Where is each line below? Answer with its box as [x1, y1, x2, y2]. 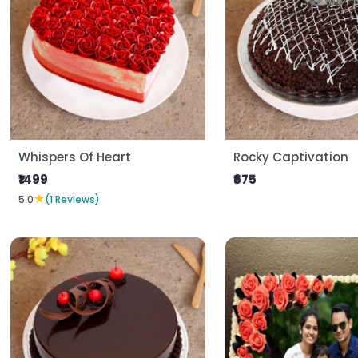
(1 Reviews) [45, 192, 101, 206]
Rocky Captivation [233, 149, 348, 166]
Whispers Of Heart [18, 149, 132, 166]
